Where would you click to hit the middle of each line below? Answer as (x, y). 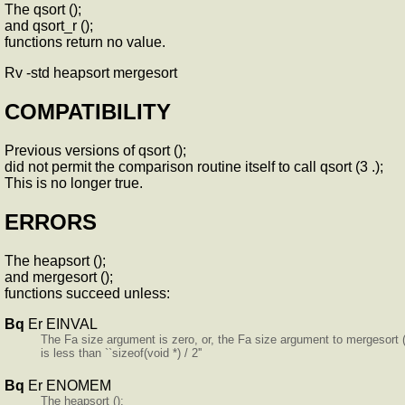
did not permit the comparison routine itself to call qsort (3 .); (194, 167)
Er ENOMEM (70, 385)
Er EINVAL (63, 324)
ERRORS (51, 221)
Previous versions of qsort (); (95, 151)
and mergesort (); (59, 277)
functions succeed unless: (87, 293)
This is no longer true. (75, 184)
